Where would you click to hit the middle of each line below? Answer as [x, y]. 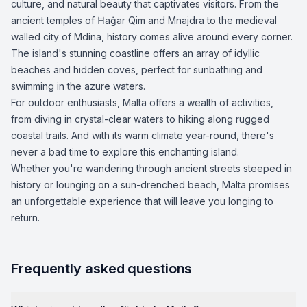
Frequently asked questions [102, 269]
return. [25, 218]
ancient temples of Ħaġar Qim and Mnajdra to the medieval [144, 20]
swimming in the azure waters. [78, 86]
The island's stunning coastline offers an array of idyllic [135, 53]
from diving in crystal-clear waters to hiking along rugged [140, 119]
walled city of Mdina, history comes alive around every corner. [152, 37]
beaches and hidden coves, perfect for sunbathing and [137, 70]
